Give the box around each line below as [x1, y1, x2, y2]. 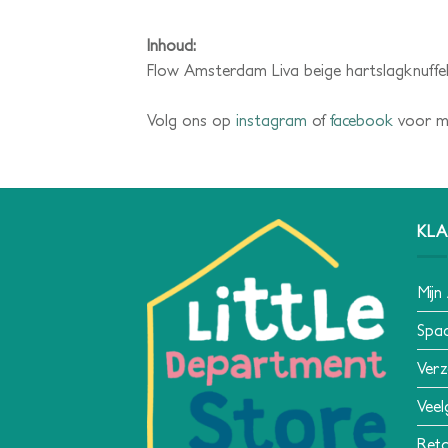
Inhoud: [147, 35, 196, 54]
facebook [330, 110, 393, 129]
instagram [236, 110, 307, 129]
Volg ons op [147, 110, 236, 129]
